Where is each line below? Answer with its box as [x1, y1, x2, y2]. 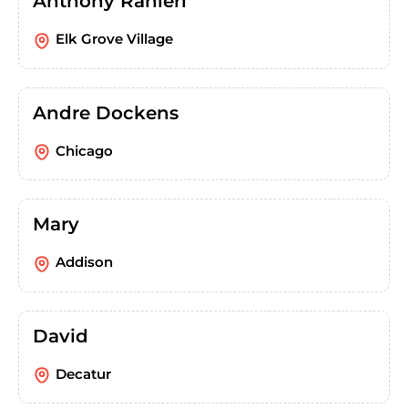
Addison [56, 253, 113, 271]
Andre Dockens [33, 101, 178, 124]
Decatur [56, 364, 111, 382]
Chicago [56, 141, 113, 159]
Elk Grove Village [56, 30, 173, 48]
